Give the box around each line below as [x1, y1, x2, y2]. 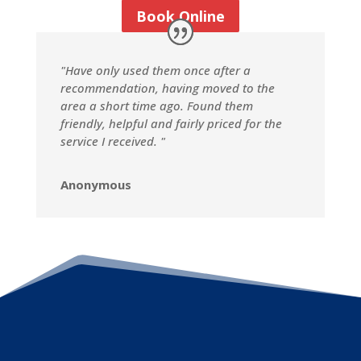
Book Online [135, 6, 225, 26]
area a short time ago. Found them [60, 97, 253, 114]
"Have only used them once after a [60, 61, 251, 78]
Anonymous [60, 176, 131, 193]
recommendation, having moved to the [60, 79, 275, 96]
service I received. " [60, 132, 165, 149]
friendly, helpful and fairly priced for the [60, 114, 282, 131]
